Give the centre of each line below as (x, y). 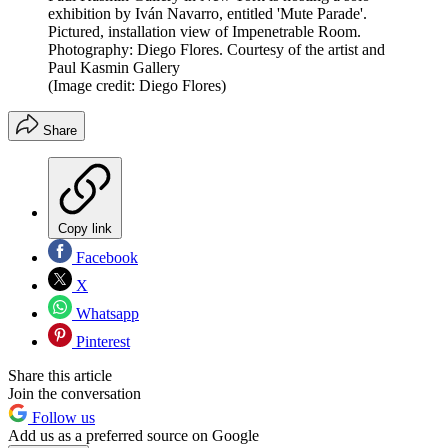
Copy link (85, 229)
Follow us (61, 418)
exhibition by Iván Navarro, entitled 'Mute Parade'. (207, 14)
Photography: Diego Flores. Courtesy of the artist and (216, 50)
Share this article (60, 376)
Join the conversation (74, 394)
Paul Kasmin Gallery (114, 68)
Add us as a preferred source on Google (133, 436)
